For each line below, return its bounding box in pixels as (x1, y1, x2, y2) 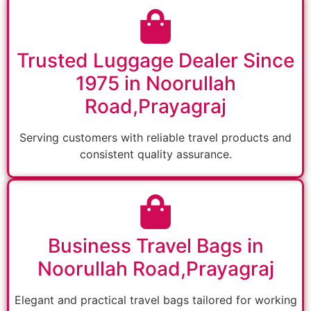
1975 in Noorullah (75, 72, 236, 96)
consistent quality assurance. (79, 147, 232, 162)
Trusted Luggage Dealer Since (17, 49, 294, 73)
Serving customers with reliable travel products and (19, 131, 292, 145)
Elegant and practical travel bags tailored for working (14, 293, 297, 308)
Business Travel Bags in (47, 234, 264, 258)
